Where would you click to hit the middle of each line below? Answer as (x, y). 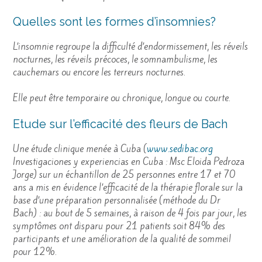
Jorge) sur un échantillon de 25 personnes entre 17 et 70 (124, 174)
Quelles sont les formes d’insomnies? (114, 21)
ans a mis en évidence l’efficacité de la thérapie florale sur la (128, 187)
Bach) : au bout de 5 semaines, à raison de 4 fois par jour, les (130, 213)
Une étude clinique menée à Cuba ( (80, 149)
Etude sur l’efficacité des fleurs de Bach (120, 124)
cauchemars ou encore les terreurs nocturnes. (99, 72)
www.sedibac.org (180, 149)
